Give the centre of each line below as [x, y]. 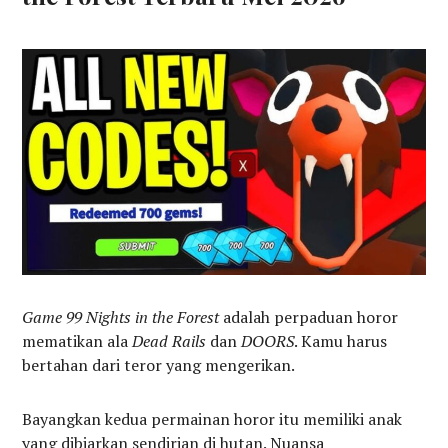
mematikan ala [77, 341]
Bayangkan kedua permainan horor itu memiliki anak [212, 419]
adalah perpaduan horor [309, 317]
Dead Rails [169, 341]
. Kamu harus [341, 341]
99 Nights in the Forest [143, 317]
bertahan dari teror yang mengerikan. [159, 365]
